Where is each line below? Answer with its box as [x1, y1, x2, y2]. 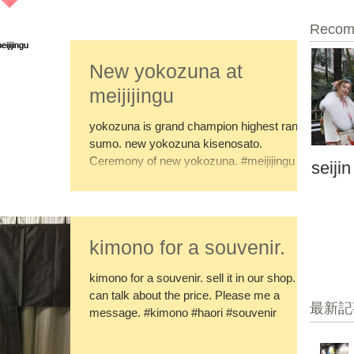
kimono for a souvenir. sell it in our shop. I [89, 270, 302, 284]
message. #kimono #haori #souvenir [89, 305, 277, 319]
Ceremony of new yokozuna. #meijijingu [89, 154, 295, 168]
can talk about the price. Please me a [89, 288, 280, 302]
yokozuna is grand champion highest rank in [89, 119, 316, 133]
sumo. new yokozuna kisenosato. [89, 137, 262, 150]
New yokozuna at [89, 60, 243, 82]
